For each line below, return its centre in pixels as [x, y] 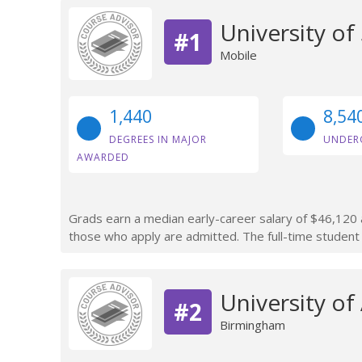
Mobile [238, 55]
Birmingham [252, 324]
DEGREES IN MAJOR [158, 139]
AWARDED [103, 157]
